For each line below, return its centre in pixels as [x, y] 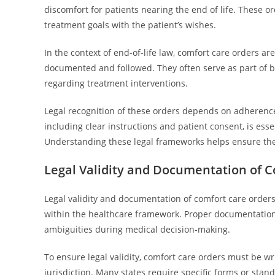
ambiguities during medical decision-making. [137, 229]
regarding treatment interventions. [116, 83]
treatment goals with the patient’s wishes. [130, 25]
